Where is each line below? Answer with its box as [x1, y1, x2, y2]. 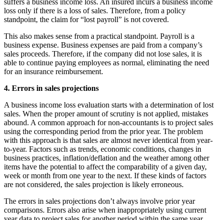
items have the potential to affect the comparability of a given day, [4, 162, 207, 171]
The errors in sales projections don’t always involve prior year [4, 196, 195, 205]
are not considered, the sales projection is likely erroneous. [4, 180, 184, 189]
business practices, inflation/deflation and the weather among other [4, 153, 209, 162]
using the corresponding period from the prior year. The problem [4, 127, 203, 136]
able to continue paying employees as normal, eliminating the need [4, 58, 209, 67]
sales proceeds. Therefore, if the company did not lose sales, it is [4, 49, 202, 58]
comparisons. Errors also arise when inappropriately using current [4, 205, 206, 214]
